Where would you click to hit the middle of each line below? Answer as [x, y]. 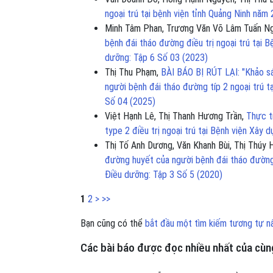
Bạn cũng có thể [113, 223]
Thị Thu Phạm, [133, 72]
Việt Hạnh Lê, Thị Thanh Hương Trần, [175, 116]
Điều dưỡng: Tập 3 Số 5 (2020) [164, 174]
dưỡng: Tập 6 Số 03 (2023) [156, 57]
